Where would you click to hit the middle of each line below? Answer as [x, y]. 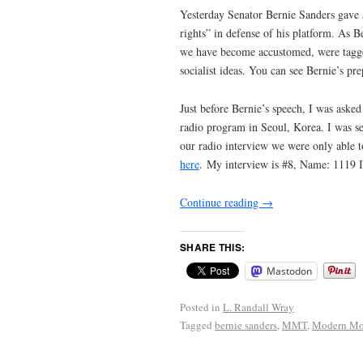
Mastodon [289, 271]
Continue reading [221, 203]
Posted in [200, 307]
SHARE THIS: [213, 247]
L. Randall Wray [258, 307]
